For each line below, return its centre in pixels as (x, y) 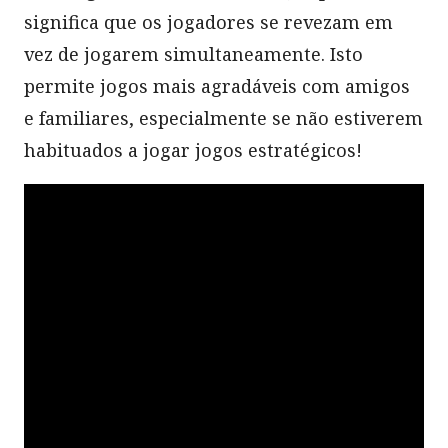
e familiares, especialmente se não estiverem (223, 117)
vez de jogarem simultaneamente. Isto (193, 53)
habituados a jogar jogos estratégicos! (193, 149)
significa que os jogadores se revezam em (208, 21)
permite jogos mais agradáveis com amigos (217, 85)
